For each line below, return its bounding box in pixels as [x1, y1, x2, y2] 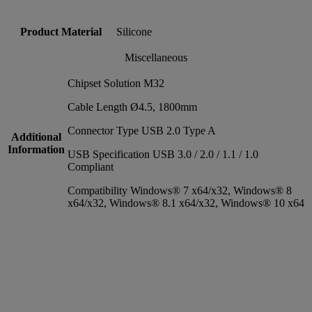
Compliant [68, 160, 114, 173]
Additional [11, 130, 61, 143]
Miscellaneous [125, 51, 187, 63]
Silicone [116, 25, 152, 38]
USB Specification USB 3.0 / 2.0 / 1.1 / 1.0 [68, 148, 258, 160]
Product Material [19, 25, 102, 38]
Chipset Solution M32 [68, 77, 164, 89]
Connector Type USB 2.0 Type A [68, 124, 216, 136]
